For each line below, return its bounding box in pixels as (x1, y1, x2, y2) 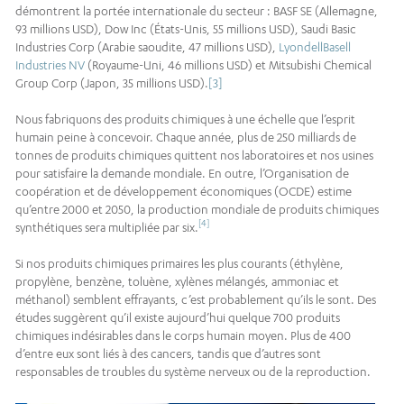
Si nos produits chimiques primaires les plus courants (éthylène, (15, 255, 344, 271)
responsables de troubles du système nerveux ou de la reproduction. (15, 363, 371, 379)
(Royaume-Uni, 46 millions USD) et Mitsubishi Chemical (85, 57, 372, 72)
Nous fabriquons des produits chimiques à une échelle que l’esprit (15, 111, 355, 126)
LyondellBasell (279, 39, 351, 54)
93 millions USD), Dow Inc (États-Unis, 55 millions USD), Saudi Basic (15, 21, 356, 36)
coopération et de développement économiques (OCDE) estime (15, 183, 352, 198)
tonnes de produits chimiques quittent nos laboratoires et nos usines (15, 147, 373, 162)
